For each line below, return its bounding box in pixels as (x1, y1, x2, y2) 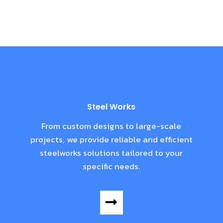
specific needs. (82, 159, 140, 173)
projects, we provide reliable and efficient (30, 132, 193, 146)
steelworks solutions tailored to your (40, 146, 183, 159)
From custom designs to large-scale (41, 119, 182, 132)
